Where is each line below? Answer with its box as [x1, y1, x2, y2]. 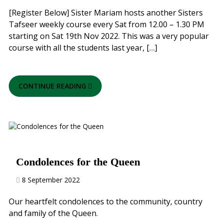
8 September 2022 [22, 175, 80, 184]
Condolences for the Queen [16, 156, 140, 168]
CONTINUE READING [18, 81, 88, 91]
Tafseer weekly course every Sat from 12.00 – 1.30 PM [9, 19, 204, 30]
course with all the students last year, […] [9, 42, 157, 53]
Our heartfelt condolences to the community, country [9, 196, 202, 207]
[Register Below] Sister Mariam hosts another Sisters [9, 7, 203, 18]
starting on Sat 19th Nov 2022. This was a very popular [9, 31, 209, 41]
